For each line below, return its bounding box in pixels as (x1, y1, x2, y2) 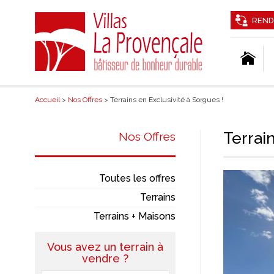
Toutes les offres (98, 172, 176, 184)
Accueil (35, 95, 60, 104)
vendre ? (81, 252, 128, 265)
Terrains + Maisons (93, 210, 176, 222)
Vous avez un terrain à (46, 240, 163, 253)
